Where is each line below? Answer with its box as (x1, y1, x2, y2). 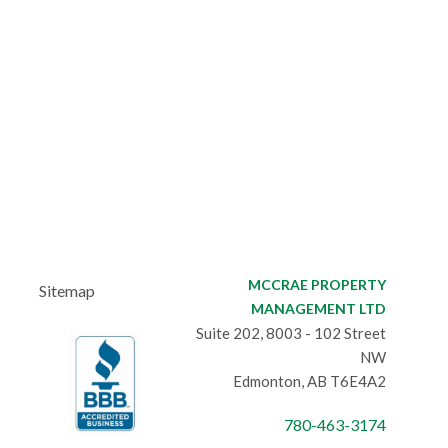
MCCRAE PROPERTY (248, 276, 386, 293)
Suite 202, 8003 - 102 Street (196, 324, 386, 342)
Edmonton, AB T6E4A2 (233, 372, 386, 390)
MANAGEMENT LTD (251, 300, 386, 317)
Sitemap (39, 281, 96, 300)
